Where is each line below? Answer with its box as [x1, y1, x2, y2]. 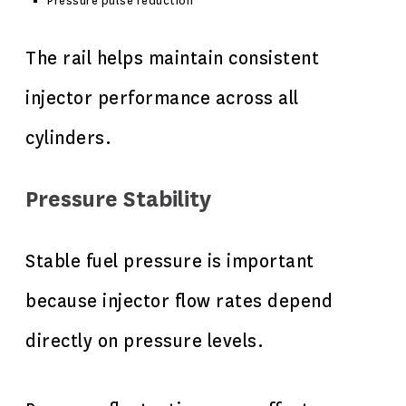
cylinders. [25, 127, 111, 150]
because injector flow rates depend [25, 290, 333, 313]
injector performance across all [25, 87, 299, 110]
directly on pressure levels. [25, 330, 264, 353]
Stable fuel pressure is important [25, 250, 314, 273]
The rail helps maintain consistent [25, 47, 319, 70]
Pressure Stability [25, 186, 211, 214]
